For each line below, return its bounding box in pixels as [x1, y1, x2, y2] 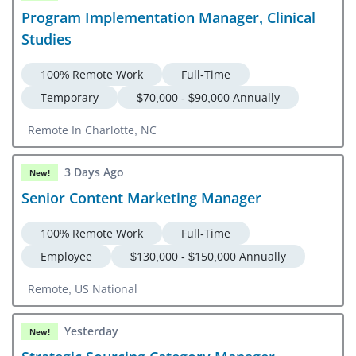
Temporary [41, 89, 99, 105]
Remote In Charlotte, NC [28, 122, 157, 137]
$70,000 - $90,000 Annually [137, 89, 280, 105]
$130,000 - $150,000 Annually [130, 248, 286, 264]
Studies [21, 29, 72, 48]
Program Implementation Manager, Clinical [21, 7, 315, 27]
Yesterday [64, 323, 118, 339]
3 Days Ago [64, 164, 124, 180]
